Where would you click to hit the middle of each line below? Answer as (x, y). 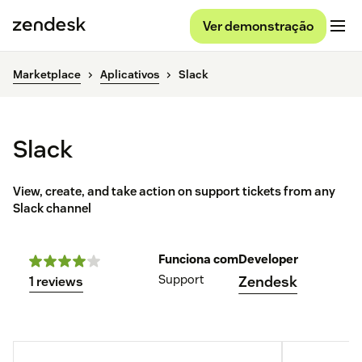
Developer (268, 259)
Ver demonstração (258, 26)
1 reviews (56, 282)
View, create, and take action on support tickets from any (174, 192)
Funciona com (198, 259)
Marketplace (47, 75)
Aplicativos (130, 75)
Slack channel (52, 208)
